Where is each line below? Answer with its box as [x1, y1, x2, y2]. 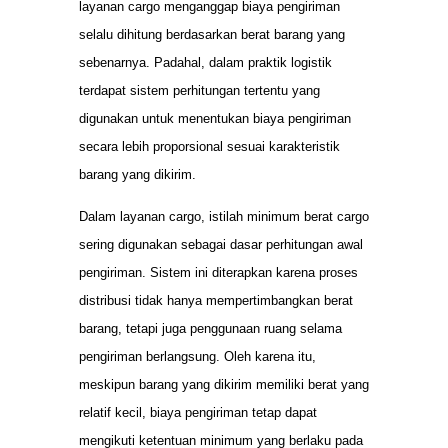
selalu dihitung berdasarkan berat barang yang [79, 26, 345, 42]
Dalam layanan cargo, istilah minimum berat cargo [79, 209, 369, 225]
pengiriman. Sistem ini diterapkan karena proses [79, 265, 358, 281]
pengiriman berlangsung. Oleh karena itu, [79, 349, 316, 365]
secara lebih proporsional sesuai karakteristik [79, 138, 340, 154]
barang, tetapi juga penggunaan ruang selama [79, 321, 342, 337]
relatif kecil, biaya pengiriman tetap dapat [79, 405, 317, 421]
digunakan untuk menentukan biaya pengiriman [79, 110, 351, 126]
